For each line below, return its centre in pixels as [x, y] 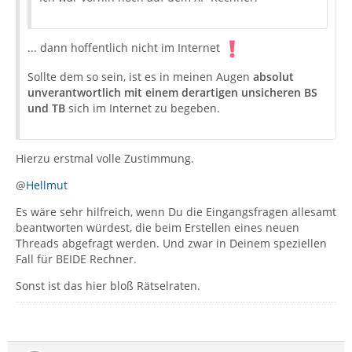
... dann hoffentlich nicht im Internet [125, 48]
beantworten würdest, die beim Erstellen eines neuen [158, 227]
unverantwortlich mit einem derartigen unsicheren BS [172, 92]
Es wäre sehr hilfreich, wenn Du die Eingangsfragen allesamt [176, 211]
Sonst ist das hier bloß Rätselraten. [108, 285]
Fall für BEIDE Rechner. [76, 258]
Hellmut [47, 185]
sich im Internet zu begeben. [143, 108]
